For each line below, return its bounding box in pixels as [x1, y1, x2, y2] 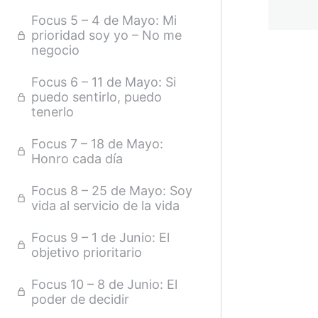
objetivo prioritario [31, 245, 142, 260]
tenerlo [31, 104, 74, 119]
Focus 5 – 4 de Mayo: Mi [31, 13, 177, 28]
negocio [31, 43, 79, 57]
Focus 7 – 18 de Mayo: [31, 136, 163, 151]
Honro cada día [31, 151, 123, 166]
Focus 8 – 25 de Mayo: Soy [31, 183, 192, 198]
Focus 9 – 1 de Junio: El [31, 230, 170, 245]
